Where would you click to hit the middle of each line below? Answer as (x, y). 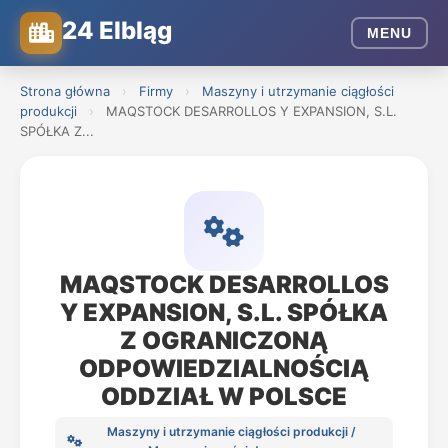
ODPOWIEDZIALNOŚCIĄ (224, 368)
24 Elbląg (117, 30)
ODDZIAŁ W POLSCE (224, 396)
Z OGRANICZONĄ (224, 340)
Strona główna (65, 91)
